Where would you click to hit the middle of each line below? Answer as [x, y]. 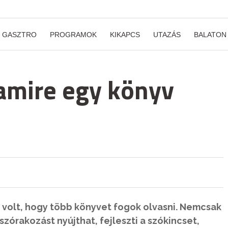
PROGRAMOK [73, 35]
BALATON [210, 35]
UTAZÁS [167, 35]
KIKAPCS [125, 35]
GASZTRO [19, 35]
